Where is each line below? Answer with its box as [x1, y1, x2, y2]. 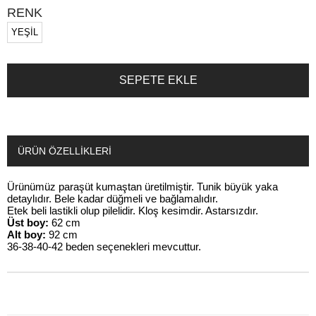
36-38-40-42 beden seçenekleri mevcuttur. [7, 240, 204, 253]
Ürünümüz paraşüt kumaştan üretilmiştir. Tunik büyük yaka [7, 180, 278, 193]
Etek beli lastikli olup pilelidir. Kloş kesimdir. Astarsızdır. [7, 204, 261, 217]
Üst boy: [7, 216, 49, 229]
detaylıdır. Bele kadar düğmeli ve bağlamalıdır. [7, 192, 221, 205]
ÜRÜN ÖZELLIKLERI [18, 145, 111, 157]
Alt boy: [7, 228, 46, 241]
